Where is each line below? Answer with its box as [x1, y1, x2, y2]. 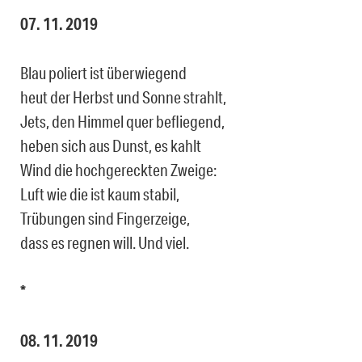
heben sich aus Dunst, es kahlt [20, 136, 201, 156]
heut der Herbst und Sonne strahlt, [20, 87, 226, 107]
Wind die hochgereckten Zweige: [20, 160, 217, 180]
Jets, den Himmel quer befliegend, [20, 112, 225, 132]
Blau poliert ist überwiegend [20, 63, 187, 83]
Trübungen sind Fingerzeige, [20, 208, 190, 229]
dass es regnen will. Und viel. [20, 233, 189, 253]
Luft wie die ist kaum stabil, [20, 184, 179, 204]
